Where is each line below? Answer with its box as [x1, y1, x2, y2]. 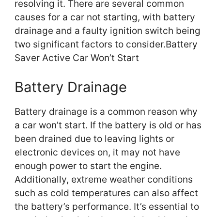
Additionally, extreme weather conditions [15, 173, 193, 185]
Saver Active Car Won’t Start [15, 52, 139, 64]
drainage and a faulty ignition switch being [15, 25, 201, 37]
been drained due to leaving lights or [15, 133, 174, 144]
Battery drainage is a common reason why [15, 106, 198, 117]
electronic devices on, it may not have [15, 146, 180, 158]
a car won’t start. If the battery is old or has [15, 119, 201, 131]
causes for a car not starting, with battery [15, 12, 195, 23]
